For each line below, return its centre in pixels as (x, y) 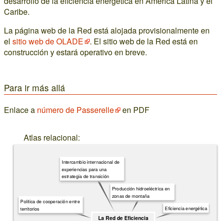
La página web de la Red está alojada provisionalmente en (107, 30)
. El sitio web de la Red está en (144, 41)
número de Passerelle (75, 110)
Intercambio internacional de (90, 162)
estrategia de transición (85, 176)
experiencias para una (84, 169)
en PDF (135, 110)
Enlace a (20, 110)
